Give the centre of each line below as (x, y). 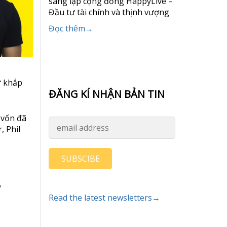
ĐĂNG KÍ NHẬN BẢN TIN (107, 94)
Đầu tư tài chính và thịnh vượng (110, 12)
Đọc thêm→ (71, 28)
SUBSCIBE (80, 159)
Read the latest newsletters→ (104, 198)
